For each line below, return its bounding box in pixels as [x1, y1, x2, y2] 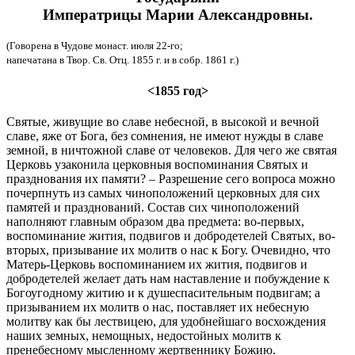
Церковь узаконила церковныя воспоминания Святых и [6, 157, 308, 171]
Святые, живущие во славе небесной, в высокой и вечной [6, 114, 319, 128]
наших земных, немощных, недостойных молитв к [6, 328, 281, 342]
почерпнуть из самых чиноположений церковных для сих [6, 185, 320, 200]
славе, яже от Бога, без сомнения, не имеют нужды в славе [6, 128, 323, 143]
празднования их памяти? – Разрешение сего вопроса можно [6, 171, 335, 185]
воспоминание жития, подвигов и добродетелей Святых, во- [6, 228, 335, 242]
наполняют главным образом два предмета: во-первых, [6, 214, 304, 228]
